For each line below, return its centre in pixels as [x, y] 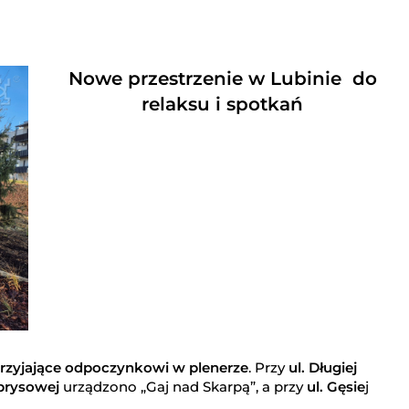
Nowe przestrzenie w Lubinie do [222, 79]
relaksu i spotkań [223, 105]
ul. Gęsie [334, 386]
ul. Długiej [323, 367]
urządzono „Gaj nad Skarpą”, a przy [181, 386]
